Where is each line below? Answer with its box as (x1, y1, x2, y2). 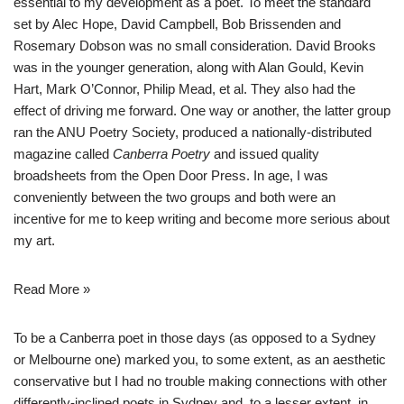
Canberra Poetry (113, 145, 210, 161)
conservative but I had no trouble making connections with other (14, 372, 387, 389)
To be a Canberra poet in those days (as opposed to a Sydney (14, 329, 376, 345)
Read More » (14, 280, 90, 297)
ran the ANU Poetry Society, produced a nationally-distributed (14, 124, 372, 140)
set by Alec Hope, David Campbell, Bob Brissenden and (14, 15, 341, 32)
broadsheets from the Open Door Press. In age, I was (14, 167, 328, 183)
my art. (14, 232, 55, 248)
